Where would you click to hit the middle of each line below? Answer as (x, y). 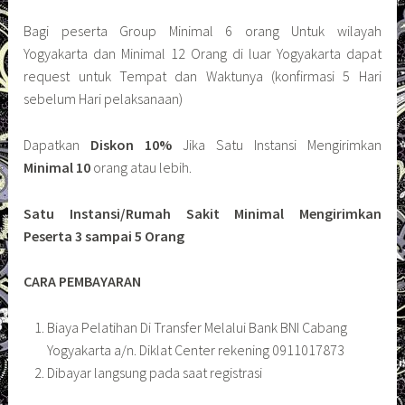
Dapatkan (57, 145)
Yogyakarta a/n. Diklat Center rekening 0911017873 (195, 349)
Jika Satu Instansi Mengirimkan (277, 145)
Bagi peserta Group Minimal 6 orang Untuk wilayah (202, 31)
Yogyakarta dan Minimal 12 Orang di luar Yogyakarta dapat (202, 54)
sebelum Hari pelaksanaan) (104, 99)
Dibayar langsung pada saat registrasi (154, 372)
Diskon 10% (132, 145)
